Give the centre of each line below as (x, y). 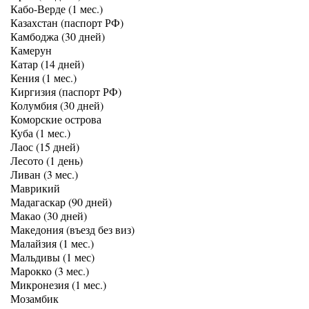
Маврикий (35, 188)
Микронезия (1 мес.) (58, 285)
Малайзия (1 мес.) (52, 243)
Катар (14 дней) (47, 64)
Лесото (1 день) (47, 160)
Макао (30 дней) (49, 216)
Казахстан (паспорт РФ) (67, 22)
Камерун (31, 50)
